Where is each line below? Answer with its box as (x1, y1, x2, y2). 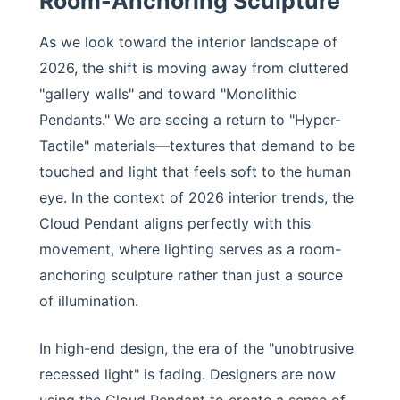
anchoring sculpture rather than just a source (39, 266, 343, 284)
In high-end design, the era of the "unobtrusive (39, 339, 354, 357)
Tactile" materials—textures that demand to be (39, 137, 355, 154)
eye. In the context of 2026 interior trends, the (39, 188, 354, 206)
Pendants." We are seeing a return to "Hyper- (39, 111, 341, 129)
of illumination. (39, 292, 138, 310)
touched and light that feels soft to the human (39, 162, 351, 180)
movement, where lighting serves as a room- (39, 240, 341, 258)
